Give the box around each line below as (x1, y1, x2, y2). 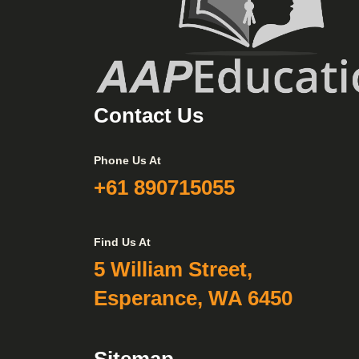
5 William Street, (94, 256, 252, 281)
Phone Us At (94, 153, 161, 167)
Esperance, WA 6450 (94, 285, 292, 310)
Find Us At (94, 235, 151, 248)
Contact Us (94, 103, 204, 127)
